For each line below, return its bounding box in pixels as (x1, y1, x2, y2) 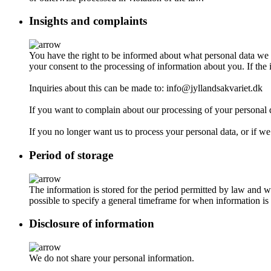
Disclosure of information (29, 217, 154, 230)
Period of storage (29, 148, 113, 162)
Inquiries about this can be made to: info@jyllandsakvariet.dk (29, 83, 263, 94)
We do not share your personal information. (29, 253, 194, 263)
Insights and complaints (29, 15, 147, 28)
